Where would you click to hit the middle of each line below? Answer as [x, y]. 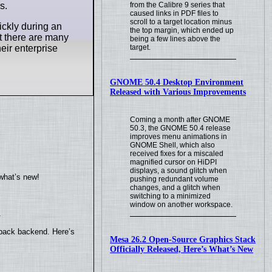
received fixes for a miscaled [177, 154]
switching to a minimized [171, 196]
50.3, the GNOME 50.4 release [181, 128]
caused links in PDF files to [175, 14]
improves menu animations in [179, 137]
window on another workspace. [182, 205]
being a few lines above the [175, 39]
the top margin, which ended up [182, 31]
